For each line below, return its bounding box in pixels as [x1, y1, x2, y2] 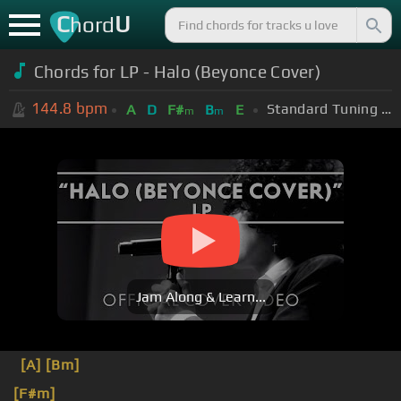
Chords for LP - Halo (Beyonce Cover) [33, 61, 321, 81]
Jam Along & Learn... [135, 288, 266, 306]
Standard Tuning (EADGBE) [381, 99, 392, 117]
